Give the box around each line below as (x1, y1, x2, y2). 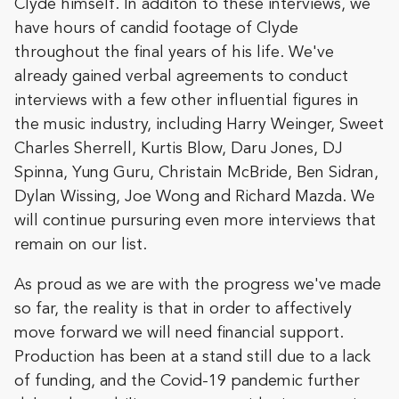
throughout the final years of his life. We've (14, 44, 334, 61)
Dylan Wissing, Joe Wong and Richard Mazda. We (14, 188, 375, 205)
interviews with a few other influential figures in (14, 92, 359, 109)
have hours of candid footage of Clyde (14, 20, 298, 37)
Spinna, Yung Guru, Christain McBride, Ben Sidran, (14, 164, 379, 181)
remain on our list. (14, 236, 147, 253)
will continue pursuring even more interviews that (14, 212, 376, 229)
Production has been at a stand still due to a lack (14, 348, 370, 365)
